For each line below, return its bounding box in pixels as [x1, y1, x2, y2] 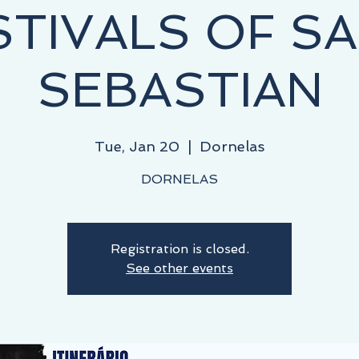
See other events [126, 260, 233, 276]
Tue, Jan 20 [95, 138, 179, 155]
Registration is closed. [110, 241, 249, 257]
